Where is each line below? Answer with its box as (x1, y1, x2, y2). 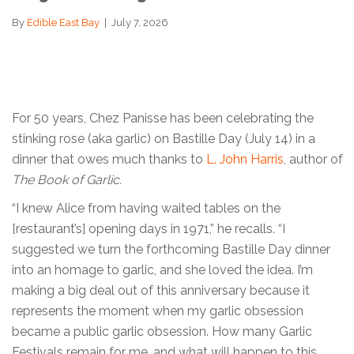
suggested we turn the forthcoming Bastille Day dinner (12, 241, 330, 257)
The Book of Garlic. (12, 171, 122, 187)
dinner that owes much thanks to (12, 151, 206, 167)
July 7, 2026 (111, 17, 168, 29)
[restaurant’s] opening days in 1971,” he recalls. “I (12, 220, 285, 236)
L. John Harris (206, 151, 284, 167)
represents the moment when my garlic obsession (12, 303, 303, 318)
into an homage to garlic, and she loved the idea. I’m (12, 262, 313, 277)
